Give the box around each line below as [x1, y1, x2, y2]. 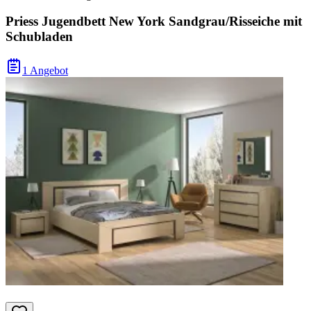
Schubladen [6, 29, 73, 44]
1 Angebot [22, 65, 68, 76]
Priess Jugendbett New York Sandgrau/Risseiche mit [6, 14, 302, 29]
